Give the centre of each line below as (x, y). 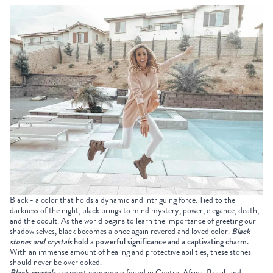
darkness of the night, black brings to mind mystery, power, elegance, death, (134, 211)
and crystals (51, 242)
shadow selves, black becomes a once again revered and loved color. (121, 232)
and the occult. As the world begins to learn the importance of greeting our (133, 221)
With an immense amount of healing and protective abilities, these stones (130, 252)
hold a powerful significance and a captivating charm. (160, 242)
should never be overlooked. (56, 263)
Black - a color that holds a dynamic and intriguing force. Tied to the (122, 200)
